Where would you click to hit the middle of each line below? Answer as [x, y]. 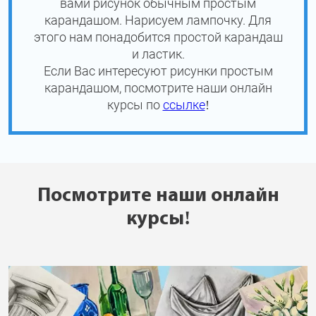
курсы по [135, 104]
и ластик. [158, 54]
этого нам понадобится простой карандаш [158, 37]
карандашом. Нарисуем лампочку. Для [158, 20]
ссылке [184, 104]
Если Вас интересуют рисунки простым [158, 71]
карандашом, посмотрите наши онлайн [158, 87]
